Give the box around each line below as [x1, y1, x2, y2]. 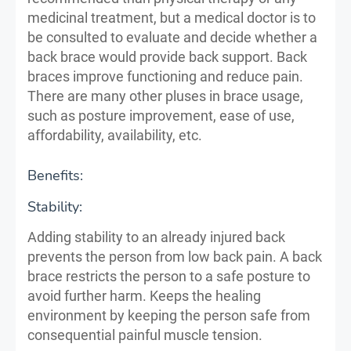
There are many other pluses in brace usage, [27, 87, 303, 104]
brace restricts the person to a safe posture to [27, 267, 310, 284]
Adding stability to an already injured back [27, 228, 285, 245]
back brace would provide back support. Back [27, 48, 307, 65]
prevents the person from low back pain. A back [27, 248, 322, 265]
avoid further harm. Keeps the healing [27, 287, 261, 304]
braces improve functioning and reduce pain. [27, 67, 303, 85]
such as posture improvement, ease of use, [27, 107, 295, 124]
